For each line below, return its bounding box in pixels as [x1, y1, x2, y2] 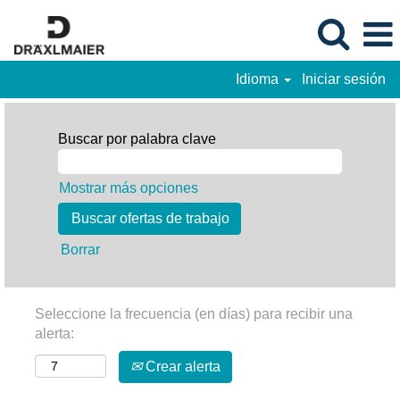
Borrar [61, 242, 100, 257]
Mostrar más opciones [59, 180, 198, 196]
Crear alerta [142, 359, 221, 374]
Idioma [235, 71, 282, 87]
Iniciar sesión [302, 71, 386, 87]
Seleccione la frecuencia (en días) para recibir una [35, 306, 353, 321]
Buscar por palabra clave [58, 131, 216, 146]
